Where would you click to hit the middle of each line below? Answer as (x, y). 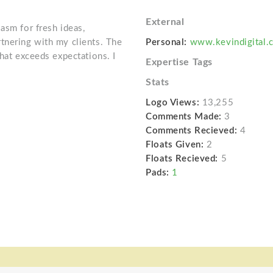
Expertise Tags (179, 62)
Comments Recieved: (191, 131)
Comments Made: (183, 117)
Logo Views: (172, 103)
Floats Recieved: (182, 159)
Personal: (166, 43)
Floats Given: (175, 145)
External (165, 22)
